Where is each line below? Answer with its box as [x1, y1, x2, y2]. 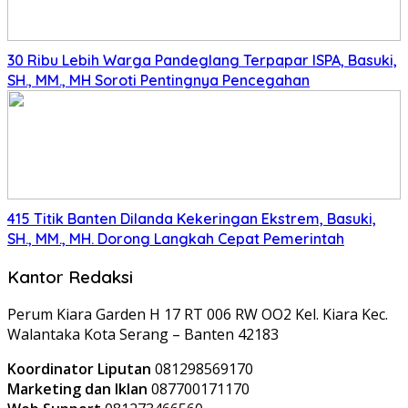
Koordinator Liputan [7, 359, 151, 380]
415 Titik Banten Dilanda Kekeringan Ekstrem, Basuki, [7, 209, 376, 228]
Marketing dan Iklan [7, 379, 148, 400]
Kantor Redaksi [7, 265, 133, 288]
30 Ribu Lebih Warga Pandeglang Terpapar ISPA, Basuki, [7, 51, 397, 69]
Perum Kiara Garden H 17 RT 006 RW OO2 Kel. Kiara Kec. [7, 304, 388, 325]
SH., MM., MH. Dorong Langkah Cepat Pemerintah [7, 229, 344, 248]
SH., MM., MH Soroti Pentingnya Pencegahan [7, 71, 310, 89]
